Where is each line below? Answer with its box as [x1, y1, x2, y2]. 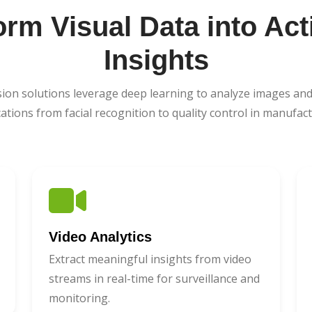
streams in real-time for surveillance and [49, 270, 260, 286]
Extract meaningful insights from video [49, 251, 251, 267]
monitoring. [49, 290, 110, 306]
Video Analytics [49, 228, 152, 244]
